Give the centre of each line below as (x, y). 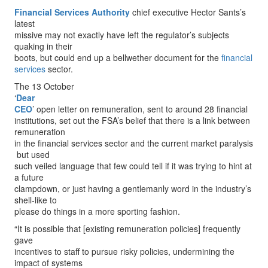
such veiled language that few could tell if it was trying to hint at (133, 166)
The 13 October (44, 86)
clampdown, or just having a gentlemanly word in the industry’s (133, 188)
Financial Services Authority (72, 12)
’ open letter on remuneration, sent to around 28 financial (140, 109)
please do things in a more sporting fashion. (97, 211)
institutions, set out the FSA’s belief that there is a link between (132, 120)
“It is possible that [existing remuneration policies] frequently (127, 229)
